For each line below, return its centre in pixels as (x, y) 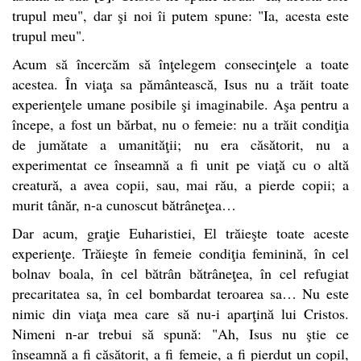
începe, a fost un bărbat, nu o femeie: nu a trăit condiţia (180, 124)
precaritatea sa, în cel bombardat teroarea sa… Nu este (180, 293)
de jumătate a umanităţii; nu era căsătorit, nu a (180, 144)
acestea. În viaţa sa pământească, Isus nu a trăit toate (180, 83)
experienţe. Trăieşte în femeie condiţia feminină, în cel (180, 253)
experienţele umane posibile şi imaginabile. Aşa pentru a (180, 104)
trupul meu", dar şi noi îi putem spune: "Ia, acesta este (180, 15)
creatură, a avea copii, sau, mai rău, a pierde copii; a (180, 184)
